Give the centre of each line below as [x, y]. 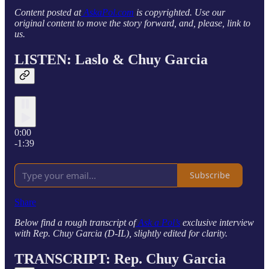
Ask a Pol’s [158, 222]
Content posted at [48, 12]
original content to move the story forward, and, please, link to [132, 23]
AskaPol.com [107, 12]
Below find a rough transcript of [75, 222]
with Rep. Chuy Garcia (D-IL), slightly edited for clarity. [121, 233]
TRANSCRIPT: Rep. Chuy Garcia [120, 258]
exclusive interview [217, 222]
